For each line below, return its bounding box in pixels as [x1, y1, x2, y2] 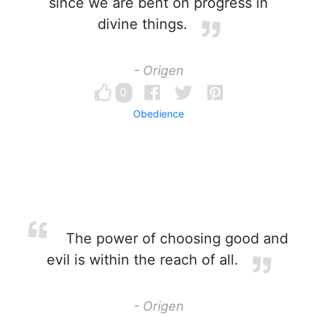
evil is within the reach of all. [46, 251, 238, 268]
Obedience [133, 108, 184, 120]
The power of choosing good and [62, 230, 288, 247]
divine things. [97, 16, 188, 33]
